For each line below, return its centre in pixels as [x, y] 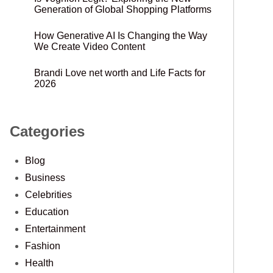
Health [39, 263]
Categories [47, 131]
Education [47, 211]
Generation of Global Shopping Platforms [122, 9]
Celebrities [48, 194]
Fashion [42, 246]
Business [45, 177]
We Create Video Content [89, 46]
